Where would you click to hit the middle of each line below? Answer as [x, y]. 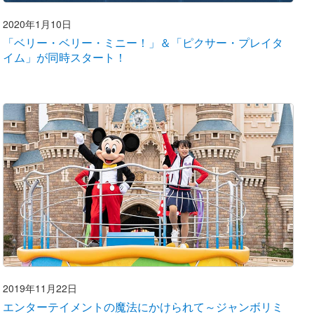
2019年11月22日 [40, 288]
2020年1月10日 [37, 23]
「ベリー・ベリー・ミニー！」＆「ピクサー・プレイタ [143, 42]
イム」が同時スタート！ [64, 57]
